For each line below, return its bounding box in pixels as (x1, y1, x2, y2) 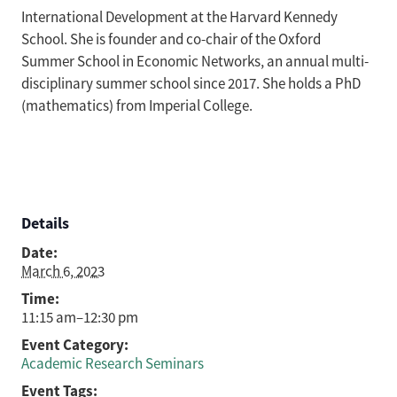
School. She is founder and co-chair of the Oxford (21, 30, 321, 49)
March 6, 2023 (21, 262, 105, 281)
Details (21, 213, 69, 234)
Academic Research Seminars (21, 354, 204, 373)
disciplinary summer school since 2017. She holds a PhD (21, 74, 361, 93)
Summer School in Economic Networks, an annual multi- (21, 52, 369, 71)
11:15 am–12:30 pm (21, 308, 138, 327)
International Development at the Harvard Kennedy (21, 8, 338, 27)
